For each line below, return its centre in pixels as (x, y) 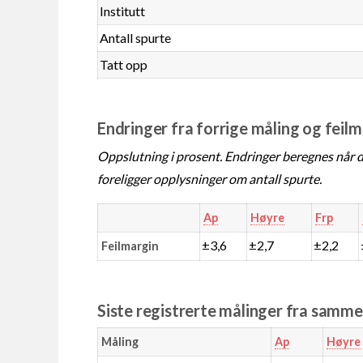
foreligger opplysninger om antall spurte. (209, 178)
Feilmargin (130, 246)
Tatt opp (124, 64)
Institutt (123, 11)
